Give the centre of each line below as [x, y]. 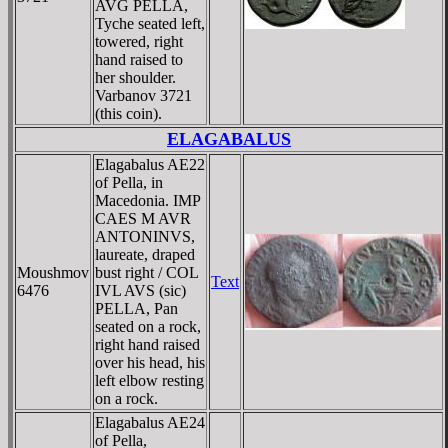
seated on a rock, [148, 326]
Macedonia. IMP [148, 200]
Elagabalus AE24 [150, 422]
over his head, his [150, 362]
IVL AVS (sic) [140, 290]
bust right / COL [147, 272]
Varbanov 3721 [143, 95]
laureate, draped [145, 254]
